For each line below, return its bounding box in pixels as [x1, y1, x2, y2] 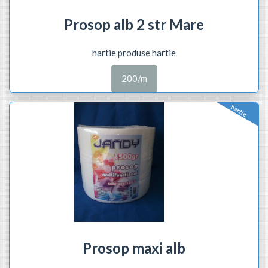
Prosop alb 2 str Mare [64, 15, 204, 33]
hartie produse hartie [92, 47, 176, 58]
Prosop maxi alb [83, 239, 185, 257]
